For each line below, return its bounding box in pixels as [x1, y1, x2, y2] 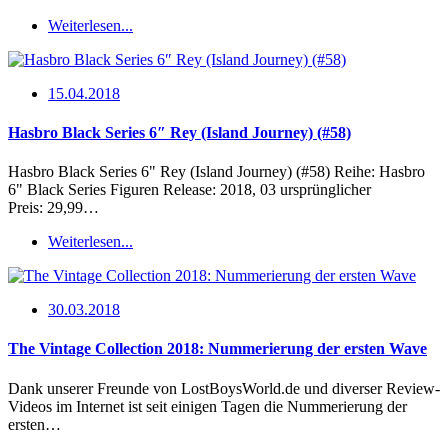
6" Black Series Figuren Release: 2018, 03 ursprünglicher [8, 181, 371, 199]
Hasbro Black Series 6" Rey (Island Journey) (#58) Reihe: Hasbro [8, 163, 425, 181]
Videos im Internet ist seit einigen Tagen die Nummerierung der [8, 397, 407, 415]
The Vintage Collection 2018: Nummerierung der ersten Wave [8, 340, 427, 358]
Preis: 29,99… [8, 199, 99, 217]
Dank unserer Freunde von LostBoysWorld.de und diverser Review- [8, 379, 440, 397]
